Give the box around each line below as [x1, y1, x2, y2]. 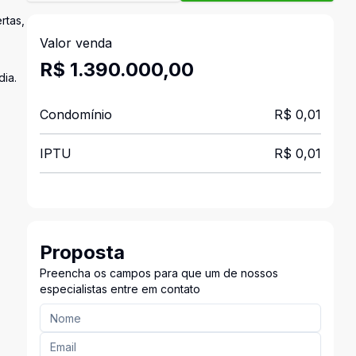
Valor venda [39, 35, 112, 51]
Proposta [39, 241, 125, 264]
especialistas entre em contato [39, 282, 200, 296]
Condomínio [39, 106, 112, 122]
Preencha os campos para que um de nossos [39, 266, 278, 280]
